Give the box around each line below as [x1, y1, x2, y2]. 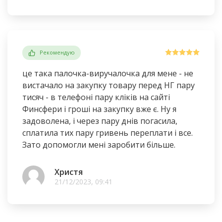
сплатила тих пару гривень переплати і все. [22, 127, 193, 138]
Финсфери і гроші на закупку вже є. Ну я [22, 103, 176, 114]
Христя [55, 166, 83, 177]
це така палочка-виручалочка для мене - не [22, 67, 193, 79]
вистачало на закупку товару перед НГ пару [22, 79, 195, 91]
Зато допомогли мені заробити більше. [22, 139, 175, 150]
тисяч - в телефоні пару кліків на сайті [22, 91, 170, 103]
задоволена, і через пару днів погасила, [22, 115, 177, 126]
